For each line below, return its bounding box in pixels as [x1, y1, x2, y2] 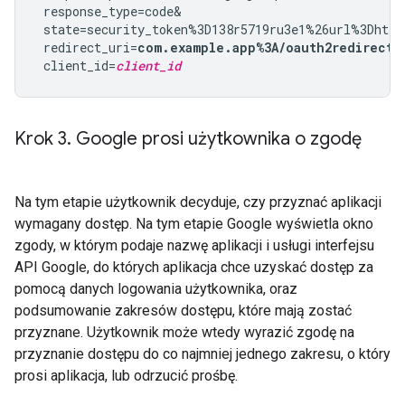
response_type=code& [36, 3, 182, 20]
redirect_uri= [36, 39, 137, 56]
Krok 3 [14, 127, 67, 150]
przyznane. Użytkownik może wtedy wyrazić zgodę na [14, 324, 354, 341]
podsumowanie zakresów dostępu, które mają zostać [14, 302, 352, 319]
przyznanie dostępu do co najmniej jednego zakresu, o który [14, 345, 391, 363]
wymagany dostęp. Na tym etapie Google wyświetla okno [14, 215, 373, 232]
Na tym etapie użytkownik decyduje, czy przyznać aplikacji [14, 193, 381, 211]
